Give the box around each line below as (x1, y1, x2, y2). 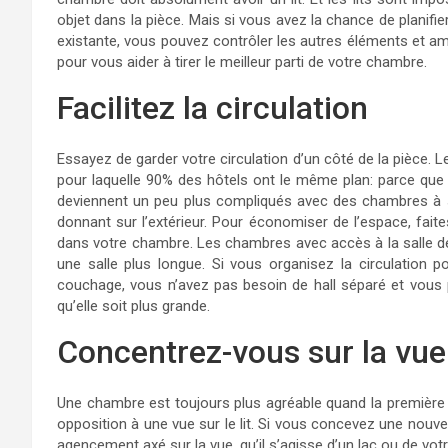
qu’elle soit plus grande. (57, 297, 210, 315)
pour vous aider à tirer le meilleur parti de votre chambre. (57, 53, 427, 71)
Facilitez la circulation (57, 89, 368, 127)
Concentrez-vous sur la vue (57, 333, 446, 371)
